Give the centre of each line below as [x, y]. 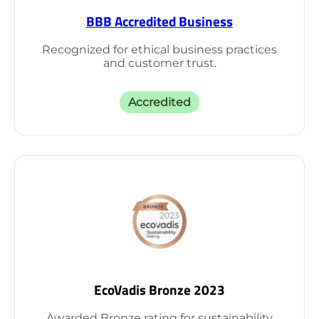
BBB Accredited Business [159, 21]
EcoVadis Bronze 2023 [159, 289]
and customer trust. [159, 63]
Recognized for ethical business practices [159, 49]
